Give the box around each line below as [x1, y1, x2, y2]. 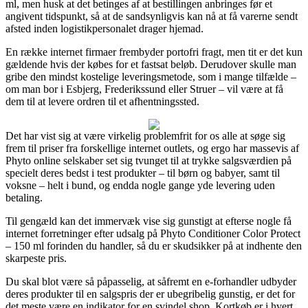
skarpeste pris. [5, 252, 67, 264]
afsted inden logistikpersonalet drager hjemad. [5, 22, 203, 34]
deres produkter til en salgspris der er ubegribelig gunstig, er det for [5, 287, 295, 300]
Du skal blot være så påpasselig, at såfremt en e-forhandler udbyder [5, 275, 296, 287]
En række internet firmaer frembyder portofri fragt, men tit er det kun [5, 45, 302, 58]
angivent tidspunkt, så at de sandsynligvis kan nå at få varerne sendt [5, 10, 298, 22]
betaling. [5, 191, 43, 203]
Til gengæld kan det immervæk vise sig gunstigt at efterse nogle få [5, 214, 291, 227]
